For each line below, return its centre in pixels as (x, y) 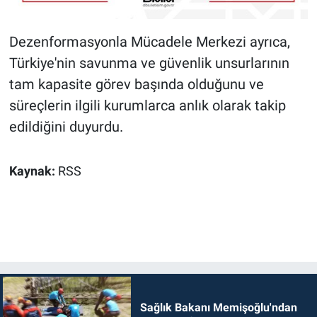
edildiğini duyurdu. (66, 127)
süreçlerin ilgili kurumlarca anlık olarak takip (147, 106)
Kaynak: (33, 172)
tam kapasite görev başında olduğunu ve (136, 85)
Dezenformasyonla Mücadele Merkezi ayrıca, (149, 42)
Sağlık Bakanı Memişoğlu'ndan (218, 308)
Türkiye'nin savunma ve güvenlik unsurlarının (149, 63)
